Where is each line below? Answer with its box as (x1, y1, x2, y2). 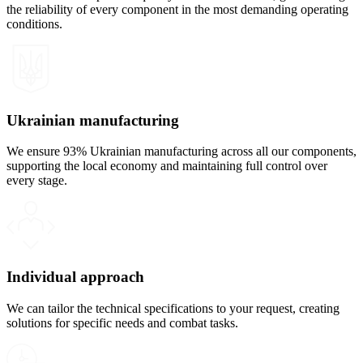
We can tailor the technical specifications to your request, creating (6, 301, 340, 315)
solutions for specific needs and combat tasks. (6, 315, 238, 330)
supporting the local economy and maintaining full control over (6, 159, 327, 173)
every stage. (6, 173, 67, 188)
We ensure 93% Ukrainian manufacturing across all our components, (6, 144, 357, 159)
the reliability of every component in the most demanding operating (6, 2, 348, 16)
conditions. (6, 17, 62, 31)
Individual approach (6, 268, 144, 286)
